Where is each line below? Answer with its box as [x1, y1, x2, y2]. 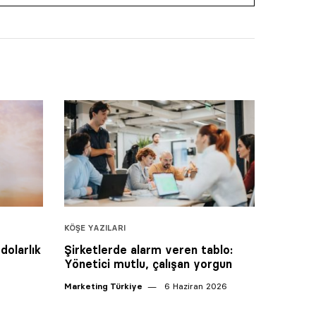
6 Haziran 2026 [162, 281, 227, 292]
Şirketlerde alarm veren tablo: [64, 243, 233, 257]
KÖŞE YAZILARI [64, 223, 126, 233]
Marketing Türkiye [64, 281, 142, 292]
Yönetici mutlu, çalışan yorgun [64, 257, 232, 272]
